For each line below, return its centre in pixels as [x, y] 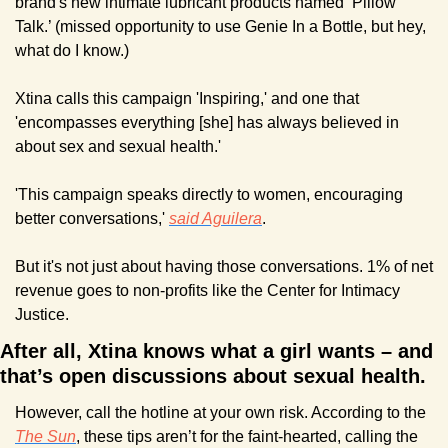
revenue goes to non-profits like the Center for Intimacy [207, 290]
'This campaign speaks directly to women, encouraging [209, 194]
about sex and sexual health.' [118, 146]
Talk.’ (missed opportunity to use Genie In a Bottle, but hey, [220, 26]
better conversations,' [92, 218]
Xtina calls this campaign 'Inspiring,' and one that [187, 98]
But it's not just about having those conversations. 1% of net [224, 266]
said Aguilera [215, 218]
